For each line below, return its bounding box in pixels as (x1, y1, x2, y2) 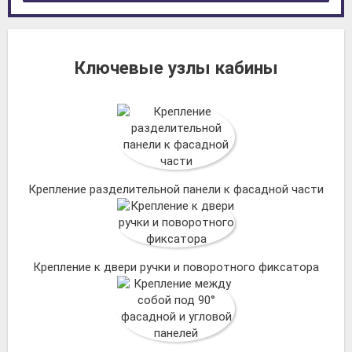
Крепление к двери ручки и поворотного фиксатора (33, 260, 319, 275)
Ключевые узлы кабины (74, 57, 278, 79)
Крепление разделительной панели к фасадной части (28, 182, 324, 197)
